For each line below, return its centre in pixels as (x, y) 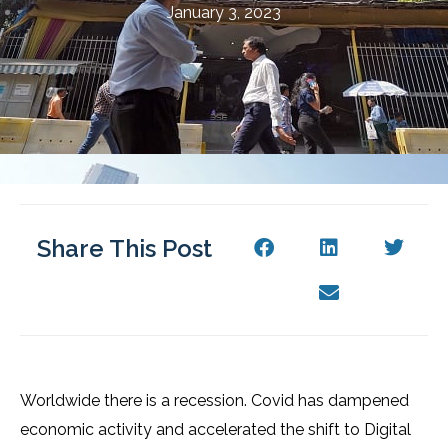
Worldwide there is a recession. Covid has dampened (214, 400)
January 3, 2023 (224, 13)
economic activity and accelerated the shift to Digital (215, 429)
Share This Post (125, 248)
